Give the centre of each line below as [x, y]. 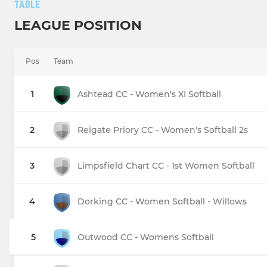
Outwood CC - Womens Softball [146, 237]
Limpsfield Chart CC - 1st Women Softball [166, 166]
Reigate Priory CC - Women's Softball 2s [163, 130]
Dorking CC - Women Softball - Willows [162, 202]
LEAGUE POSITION [78, 26]
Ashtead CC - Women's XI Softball [149, 94]
